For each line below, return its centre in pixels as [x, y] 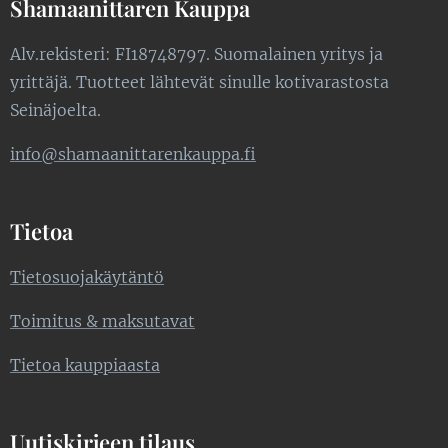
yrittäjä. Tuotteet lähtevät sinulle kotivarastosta [199, 81]
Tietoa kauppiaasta [85, 364]
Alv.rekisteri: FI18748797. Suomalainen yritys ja [196, 53]
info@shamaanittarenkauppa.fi [133, 153]
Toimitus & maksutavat [102, 320]
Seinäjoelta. [59, 109]
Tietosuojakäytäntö [87, 276]
